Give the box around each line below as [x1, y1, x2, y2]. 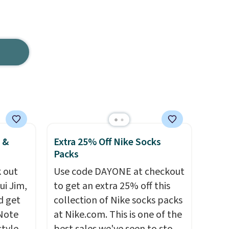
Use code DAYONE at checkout [53, 165, 185, 179]
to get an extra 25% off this [53, 179, 170, 193]
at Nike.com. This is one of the [53, 208, 182, 222]
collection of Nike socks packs [53, 193, 182, 208]
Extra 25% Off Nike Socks [53, 135, 161, 149]
